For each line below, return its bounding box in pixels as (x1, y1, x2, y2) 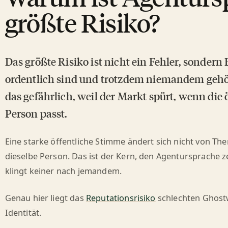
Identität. (5, 207, 42, 218)
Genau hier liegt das (5, 192, 86, 204)
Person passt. (5, 106, 68, 121)
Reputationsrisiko (85, 192, 156, 204)
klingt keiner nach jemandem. (5, 165, 122, 177)
